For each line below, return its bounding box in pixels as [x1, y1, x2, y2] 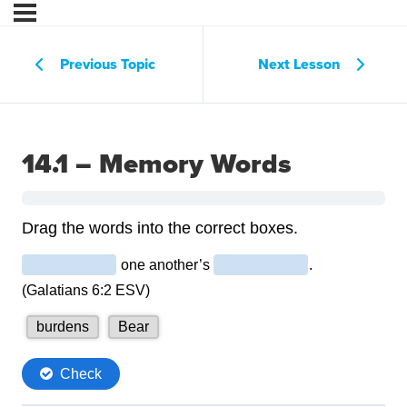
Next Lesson [258, 54, 340, 74]
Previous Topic [60, 54, 155, 74]
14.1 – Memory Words [22, 144, 292, 184]
